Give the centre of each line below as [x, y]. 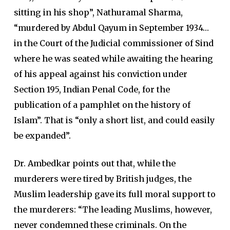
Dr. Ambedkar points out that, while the [94, 164]
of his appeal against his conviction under [100, 74]
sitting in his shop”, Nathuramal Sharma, [98, 13]
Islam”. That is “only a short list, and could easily [114, 120]
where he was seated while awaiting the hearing [113, 59]
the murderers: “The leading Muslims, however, [113, 210]
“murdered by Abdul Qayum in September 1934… [111, 28]
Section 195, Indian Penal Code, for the [92, 90]
